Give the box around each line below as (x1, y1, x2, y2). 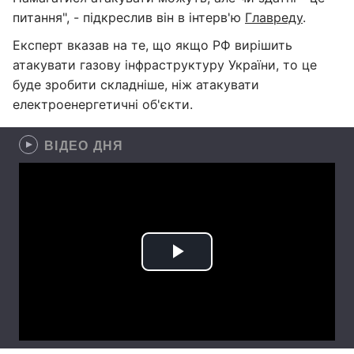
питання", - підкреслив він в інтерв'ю (13, 9, 245, 25)
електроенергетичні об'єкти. (13, 96, 193, 112)
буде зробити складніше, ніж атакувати (13, 77, 259, 92)
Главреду (245, 9, 303, 25)
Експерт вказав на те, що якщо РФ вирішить (13, 37, 292, 53)
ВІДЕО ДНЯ (44, 136, 124, 154)
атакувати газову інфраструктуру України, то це (13, 57, 317, 73)
